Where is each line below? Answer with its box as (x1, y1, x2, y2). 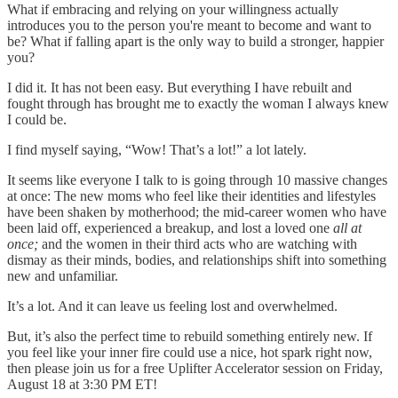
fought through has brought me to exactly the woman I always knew (7, 96, 389, 112)
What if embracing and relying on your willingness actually (7, 2, 338, 18)
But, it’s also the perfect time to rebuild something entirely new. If (7, 329, 372, 345)
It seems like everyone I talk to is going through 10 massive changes (7, 172, 387, 188)
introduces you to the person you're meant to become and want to (7, 18, 371, 34)
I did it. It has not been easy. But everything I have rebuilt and (7, 80, 352, 96)
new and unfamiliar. (7, 268, 118, 284)
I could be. (7, 112, 67, 128)
